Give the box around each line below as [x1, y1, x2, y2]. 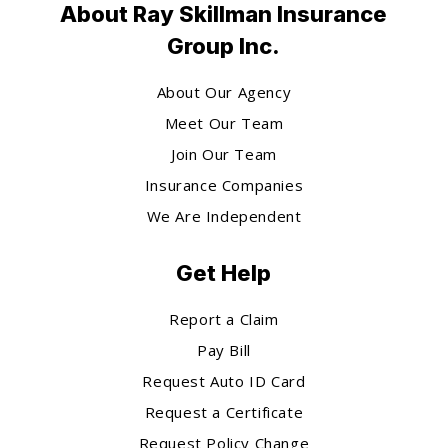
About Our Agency [156, 81, 292, 102]
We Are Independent [146, 205, 302, 226]
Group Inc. [167, 32, 281, 59]
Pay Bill [197, 339, 251, 360]
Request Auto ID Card [142, 370, 306, 391]
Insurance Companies [144, 174, 304, 195]
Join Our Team [171, 143, 277, 164]
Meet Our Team [164, 112, 284, 133]
